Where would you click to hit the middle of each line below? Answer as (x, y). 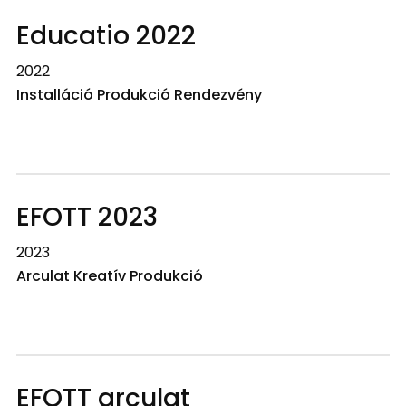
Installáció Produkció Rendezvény (139, 95)
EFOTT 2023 (87, 217)
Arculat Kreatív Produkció (109, 276)
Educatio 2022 (106, 36)
